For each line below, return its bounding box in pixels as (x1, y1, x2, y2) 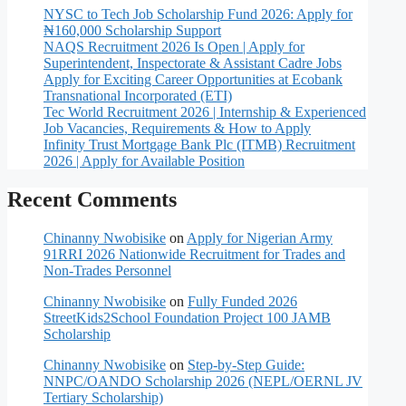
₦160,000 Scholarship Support (43, 23, 221, 39)
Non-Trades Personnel (43, 262, 171, 278)
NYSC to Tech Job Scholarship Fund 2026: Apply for (43, 6, 353, 23)
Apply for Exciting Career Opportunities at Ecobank (43, 72, 343, 88)
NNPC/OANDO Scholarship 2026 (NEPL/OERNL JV (43, 372, 362, 389)
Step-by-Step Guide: (188, 356, 304, 372)
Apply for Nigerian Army (187, 229, 333, 246)
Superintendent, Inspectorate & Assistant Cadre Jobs (43, 55, 342, 72)
